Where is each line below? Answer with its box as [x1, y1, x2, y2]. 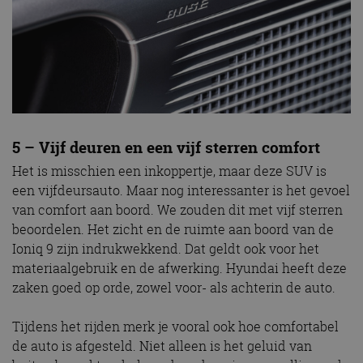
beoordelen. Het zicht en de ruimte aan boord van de [12, 220, 334, 239]
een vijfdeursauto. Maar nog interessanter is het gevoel [12, 181, 350, 200]
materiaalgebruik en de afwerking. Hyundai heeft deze [12, 259, 347, 278]
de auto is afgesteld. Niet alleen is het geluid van [12, 337, 312, 356]
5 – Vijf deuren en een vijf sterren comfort [12, 136, 320, 158]
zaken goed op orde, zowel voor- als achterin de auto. [12, 279, 335, 297]
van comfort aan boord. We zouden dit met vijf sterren [12, 201, 343, 220]
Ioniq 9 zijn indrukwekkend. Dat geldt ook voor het [12, 240, 319, 258]
